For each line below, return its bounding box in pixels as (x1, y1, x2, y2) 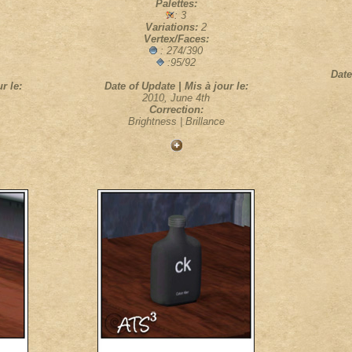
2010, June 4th (142, 92, 210, 104)
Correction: (148, 104, 203, 115)
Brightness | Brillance (127, 115, 225, 127)
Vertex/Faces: (143, 33, 209, 45)
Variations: (145, 21, 201, 33)
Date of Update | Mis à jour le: (104, 80, 248, 92)
